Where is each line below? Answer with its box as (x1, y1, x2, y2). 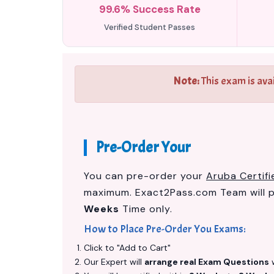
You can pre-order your (84, 169, 206, 182)
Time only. (119, 202, 172, 215)
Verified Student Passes (104, 22, 196, 32)
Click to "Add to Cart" (84, 242, 171, 253)
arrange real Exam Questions (144, 256, 269, 267)
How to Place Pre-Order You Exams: (84, 222, 246, 236)
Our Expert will (84, 256, 144, 267)
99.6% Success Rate (98, 2, 201, 16)
